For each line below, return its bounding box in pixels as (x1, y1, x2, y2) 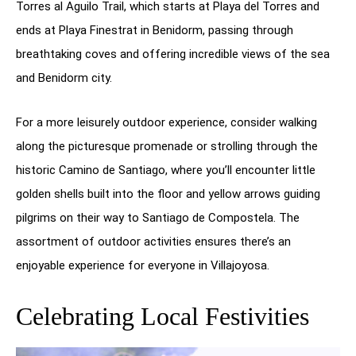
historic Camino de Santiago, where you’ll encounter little (16, 163, 315, 178)
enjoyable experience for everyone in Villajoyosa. (16, 258, 269, 273)
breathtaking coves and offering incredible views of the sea (16, 47, 330, 62)
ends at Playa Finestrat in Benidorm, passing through (16, 23, 293, 38)
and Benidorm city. (16, 71, 112, 86)
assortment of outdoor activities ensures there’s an (16, 234, 291, 250)
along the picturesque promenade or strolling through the (16, 139, 318, 154)
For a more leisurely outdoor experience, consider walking (16, 115, 317, 130)
